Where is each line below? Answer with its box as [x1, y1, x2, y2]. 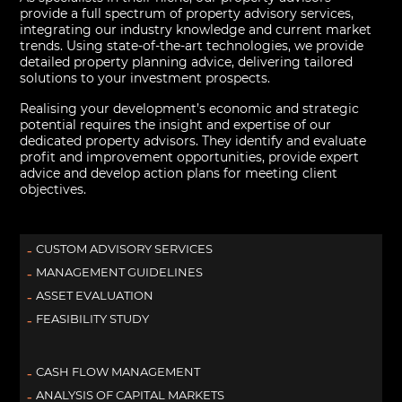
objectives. [20, 181, 87, 198]
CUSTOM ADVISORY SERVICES [36, 241, 214, 257]
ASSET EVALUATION [36, 288, 154, 303]
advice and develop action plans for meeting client [20, 165, 338, 182]
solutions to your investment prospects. [20, 70, 271, 87]
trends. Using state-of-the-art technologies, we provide [20, 38, 364, 55]
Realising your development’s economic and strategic [20, 100, 360, 118]
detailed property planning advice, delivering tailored [20, 54, 354, 71]
